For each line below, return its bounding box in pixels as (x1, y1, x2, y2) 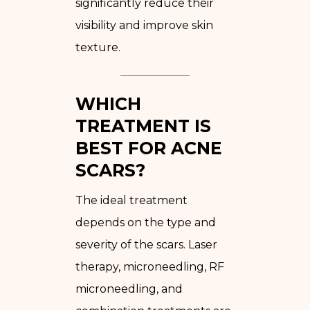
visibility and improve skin (75, 18, 213, 32)
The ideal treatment (75, 193, 188, 207)
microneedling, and (75, 282, 183, 295)
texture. (75, 40, 120, 54)
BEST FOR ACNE (75, 137, 222, 158)
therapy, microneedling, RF (75, 259, 224, 273)
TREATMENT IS (75, 115, 211, 136)
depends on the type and (75, 215, 216, 229)
